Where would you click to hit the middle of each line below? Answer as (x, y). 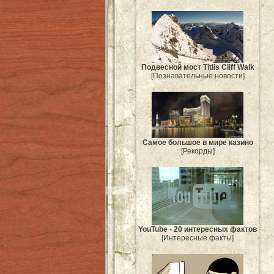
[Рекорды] (198, 151)
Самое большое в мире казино (198, 142)
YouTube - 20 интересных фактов (198, 230)
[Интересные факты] (198, 238)
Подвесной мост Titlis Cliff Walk (198, 67)
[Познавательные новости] (198, 76)
